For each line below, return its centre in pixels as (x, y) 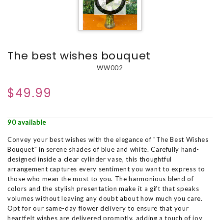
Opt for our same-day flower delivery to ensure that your (98, 208)
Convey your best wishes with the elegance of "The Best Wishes (108, 140)
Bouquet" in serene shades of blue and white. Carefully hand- (103, 150)
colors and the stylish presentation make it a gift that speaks (103, 189)
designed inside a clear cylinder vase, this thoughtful (90, 159)
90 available (27, 123)
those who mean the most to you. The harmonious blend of (101, 179)
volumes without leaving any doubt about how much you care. (105, 199)
